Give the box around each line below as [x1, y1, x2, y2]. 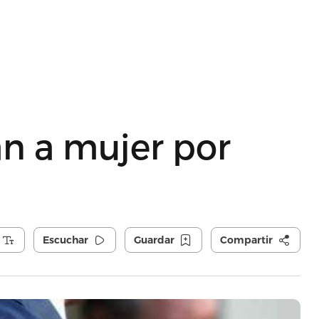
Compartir [219, 234, 273, 246]
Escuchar [42, 234, 88, 246]
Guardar [133, 234, 174, 246]
